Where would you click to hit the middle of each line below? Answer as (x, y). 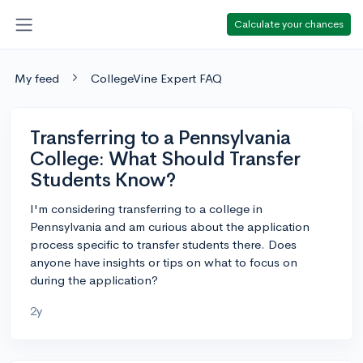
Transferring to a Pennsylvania (160, 137)
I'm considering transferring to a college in (146, 208)
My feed (37, 78)
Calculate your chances (289, 23)
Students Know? (103, 179)
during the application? (94, 280)
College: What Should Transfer (165, 158)
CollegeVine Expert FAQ (156, 78)
